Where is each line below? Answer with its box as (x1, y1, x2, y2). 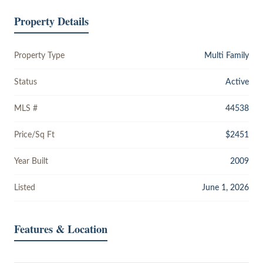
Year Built (14, 156, 48, 166)
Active (225, 77, 249, 86)
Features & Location (14, 220, 107, 237)
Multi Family (204, 50, 249, 60)
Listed (14, 183, 35, 192)
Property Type (14, 50, 65, 60)
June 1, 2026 (202, 183, 249, 192)
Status (14, 77, 37, 86)
